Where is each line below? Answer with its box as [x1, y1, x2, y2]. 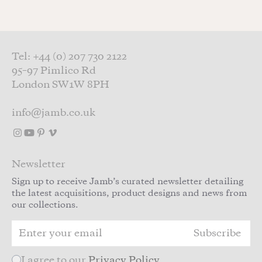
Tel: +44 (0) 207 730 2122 [12, 51, 127, 63]
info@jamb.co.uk [12, 108, 95, 119]
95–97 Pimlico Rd [12, 65, 96, 77]
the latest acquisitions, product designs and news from [12, 189, 247, 199]
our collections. [12, 201, 78, 211]
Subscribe [194, 228, 241, 239]
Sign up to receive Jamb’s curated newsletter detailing [12, 177, 243, 187]
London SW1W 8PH [12, 80, 109, 91]
